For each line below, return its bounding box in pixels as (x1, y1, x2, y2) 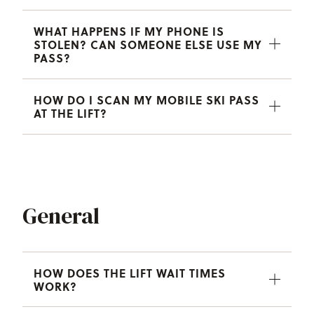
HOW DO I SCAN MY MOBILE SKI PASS (34, 91, 259, 108)
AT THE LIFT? (34, 104, 107, 121)
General (22, 200, 100, 231)
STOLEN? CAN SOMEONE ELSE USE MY (34, 36, 262, 53)
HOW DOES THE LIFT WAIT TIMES (34, 264, 226, 281)
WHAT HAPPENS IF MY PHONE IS (34, 22, 224, 39)
